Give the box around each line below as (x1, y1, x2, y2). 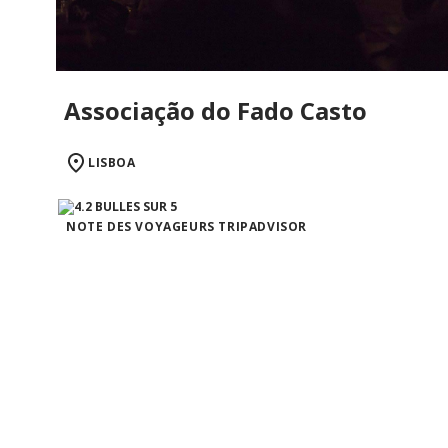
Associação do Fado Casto (64, 93, 367, 127)
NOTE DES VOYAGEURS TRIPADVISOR (66, 217, 307, 235)
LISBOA (88, 153, 136, 171)
